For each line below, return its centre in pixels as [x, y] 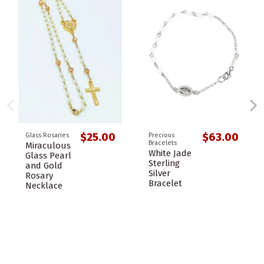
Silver [159, 173]
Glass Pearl [48, 155]
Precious [161, 135]
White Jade [170, 153]
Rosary [39, 175]
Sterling [164, 163]
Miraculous [48, 145]
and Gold [44, 165]
